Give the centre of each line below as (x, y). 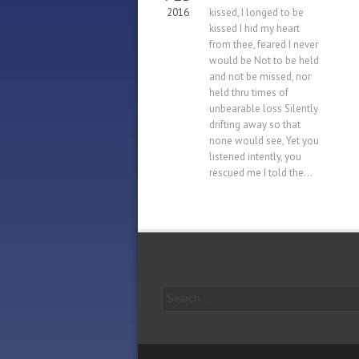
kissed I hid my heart (254, 28)
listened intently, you (255, 157)
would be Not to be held (264, 61)
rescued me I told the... (261, 173)
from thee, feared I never (264, 44)
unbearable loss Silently (264, 109)
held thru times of (249, 93)
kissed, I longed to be (256, 12)
